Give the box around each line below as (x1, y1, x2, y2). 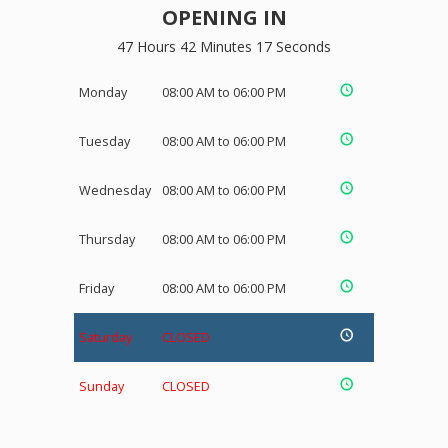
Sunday (79, 377, 124, 395)
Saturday (79, 328, 132, 346)
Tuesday (79, 132, 130, 150)
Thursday (79, 230, 135, 248)
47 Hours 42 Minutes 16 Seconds (117, 36, 331, 56)
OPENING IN (161, 3, 287, 31)
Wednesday (79, 181, 151, 199)
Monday (79, 83, 127, 101)
